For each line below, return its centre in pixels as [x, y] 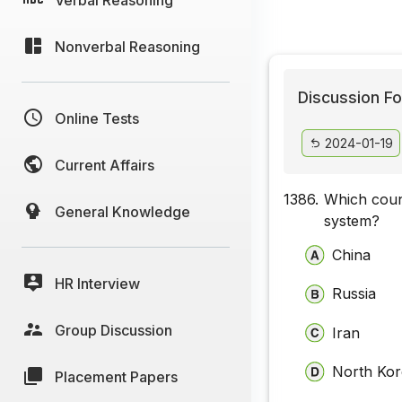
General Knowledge [122, 211]
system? [352, 221]
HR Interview [97, 283]
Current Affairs [105, 165]
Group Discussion [114, 330]
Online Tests [97, 118]
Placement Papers [116, 376]
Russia [354, 294]
